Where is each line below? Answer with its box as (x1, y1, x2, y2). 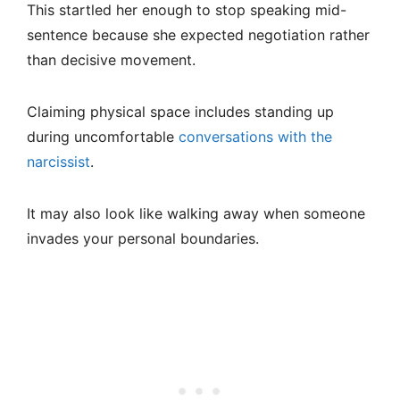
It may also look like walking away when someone (27, 204, 365, 223)
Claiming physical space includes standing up (27, 103, 334, 121)
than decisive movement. (27, 51, 196, 70)
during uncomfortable (27, 128, 179, 146)
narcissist (27, 153, 90, 171)
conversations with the (179, 128, 332, 146)
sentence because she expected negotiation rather (27, 26, 370, 45)
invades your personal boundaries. (27, 229, 259, 248)
